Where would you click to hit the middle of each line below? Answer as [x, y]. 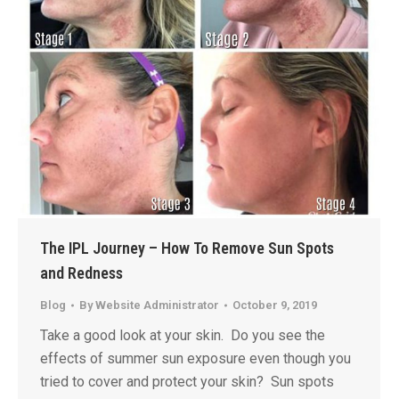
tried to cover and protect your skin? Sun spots [187, 382]
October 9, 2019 [275, 305]
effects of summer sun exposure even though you [195, 358]
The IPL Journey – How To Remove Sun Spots [187, 248]
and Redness [81, 273]
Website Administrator [157, 305]
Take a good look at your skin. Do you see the [183, 335]
